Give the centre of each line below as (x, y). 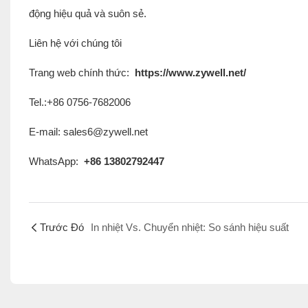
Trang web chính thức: (80, 72)
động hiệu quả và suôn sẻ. (87, 13)
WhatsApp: (55, 161)
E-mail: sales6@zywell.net (88, 131)
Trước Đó (62, 227)
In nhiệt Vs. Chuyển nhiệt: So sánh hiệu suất (189, 227)
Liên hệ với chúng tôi (75, 43)
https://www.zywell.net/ (189, 72)
